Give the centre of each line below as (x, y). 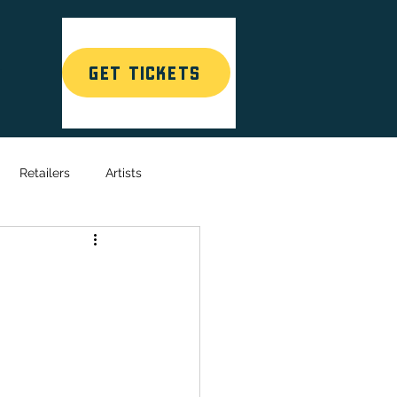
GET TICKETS (144, 73)
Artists (124, 172)
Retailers (45, 172)
